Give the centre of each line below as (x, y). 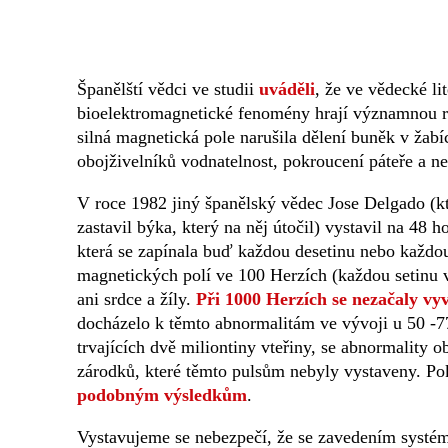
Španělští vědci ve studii (168, 89)
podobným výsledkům (162, 395)
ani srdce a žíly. (136, 299)
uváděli (287, 89)
